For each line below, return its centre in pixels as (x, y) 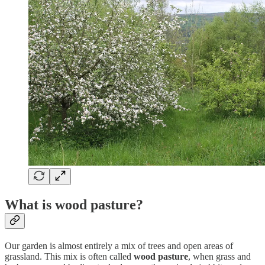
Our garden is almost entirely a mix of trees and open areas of (119, 245)
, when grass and (219, 256)
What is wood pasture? (74, 204)
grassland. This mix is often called (69, 256)
